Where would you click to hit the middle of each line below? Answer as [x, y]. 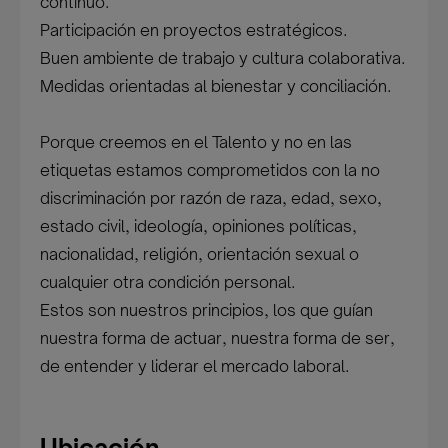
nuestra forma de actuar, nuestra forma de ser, [218, 338]
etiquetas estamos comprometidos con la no [210, 170]
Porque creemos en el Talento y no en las [196, 142]
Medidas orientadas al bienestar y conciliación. [216, 86]
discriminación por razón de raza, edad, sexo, [211, 198]
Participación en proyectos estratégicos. [194, 30]
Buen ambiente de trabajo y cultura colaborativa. [223, 58]
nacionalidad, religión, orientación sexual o [200, 254]
